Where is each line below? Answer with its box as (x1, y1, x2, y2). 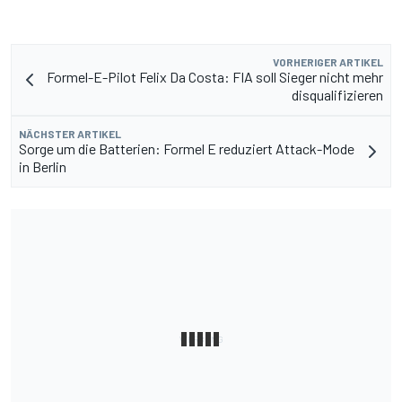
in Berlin (19, 158, 66, 176)
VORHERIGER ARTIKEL (273, 56, 383, 69)
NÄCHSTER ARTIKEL (19, 127, 121, 141)
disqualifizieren (292, 86, 383, 104)
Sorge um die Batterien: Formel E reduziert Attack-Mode (19, 140, 354, 158)
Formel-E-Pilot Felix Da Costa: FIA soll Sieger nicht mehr (47, 68, 383, 86)
